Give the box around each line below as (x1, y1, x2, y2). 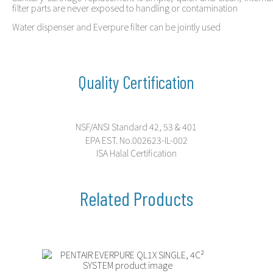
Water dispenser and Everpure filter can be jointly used (12, 20, 221, 34)
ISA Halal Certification (96, 146, 177, 159)
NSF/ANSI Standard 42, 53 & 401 (76, 120, 197, 133)
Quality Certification (78, 72, 195, 93)
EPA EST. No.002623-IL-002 (85, 133, 188, 146)
